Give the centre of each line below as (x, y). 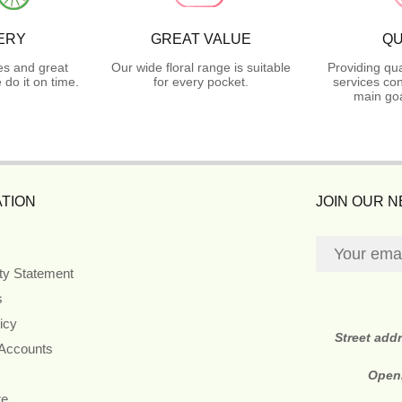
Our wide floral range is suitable (201, 67)
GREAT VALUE (201, 39)
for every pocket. (201, 81)
